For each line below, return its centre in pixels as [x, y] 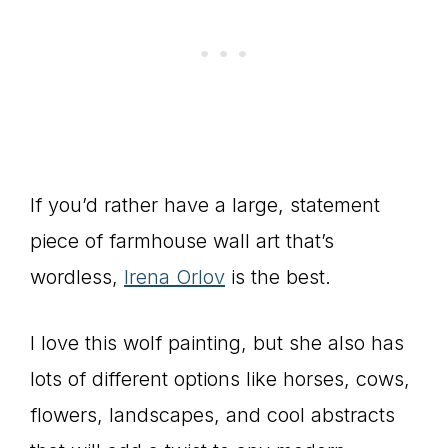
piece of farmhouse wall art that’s [182, 241]
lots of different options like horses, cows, [220, 379]
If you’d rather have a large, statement [205, 205]
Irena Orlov [174, 277]
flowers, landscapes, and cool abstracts [212, 415]
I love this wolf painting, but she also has [217, 343]
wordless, [77, 277]
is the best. [278, 277]
